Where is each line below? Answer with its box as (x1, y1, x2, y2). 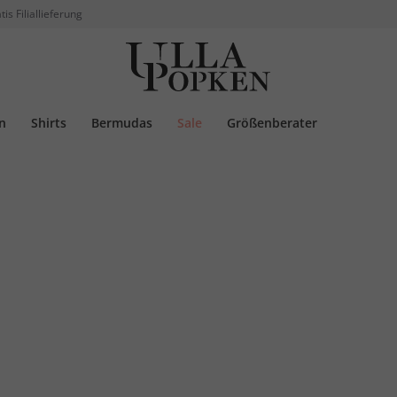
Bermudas (91, 114, 152, 131)
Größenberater (227, 114, 317, 131)
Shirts (31, 114, 66, 131)
